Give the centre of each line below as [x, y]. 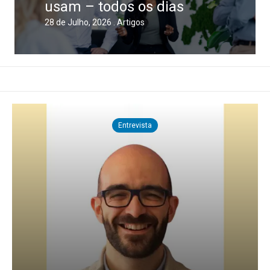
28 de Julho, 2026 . [81, 22]
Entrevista [135, 125]
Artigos [131, 22]
